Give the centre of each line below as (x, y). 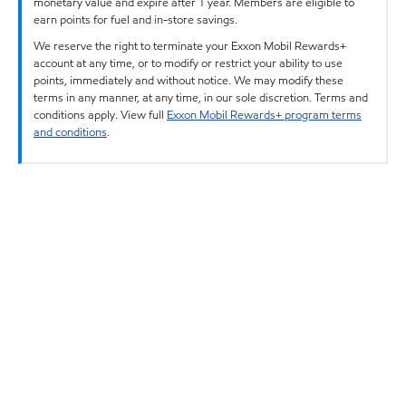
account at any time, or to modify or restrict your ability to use (188, 63)
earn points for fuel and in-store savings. (135, 19)
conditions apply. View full (100, 115)
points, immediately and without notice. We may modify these (188, 80)
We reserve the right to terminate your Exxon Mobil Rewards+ (190, 46)
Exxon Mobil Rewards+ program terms (264, 115)
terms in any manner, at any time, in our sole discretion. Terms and (201, 97)
